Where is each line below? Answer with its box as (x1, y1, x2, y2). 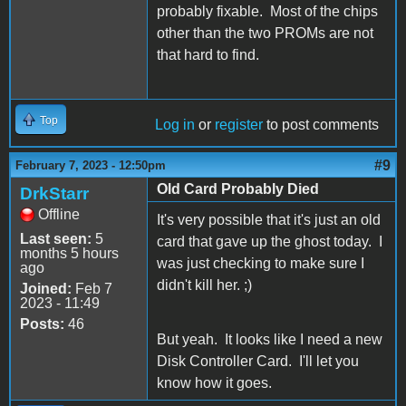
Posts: (20, 315, 64, 332)
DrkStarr (20, 183, 89, 203)
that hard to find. (157, 46, 259, 63)
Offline (38, 206, 80, 222)
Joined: (20, 280, 72, 296)
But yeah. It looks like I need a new (157, 331, 382, 347)
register (215, 116, 263, 132)
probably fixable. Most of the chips (157, 3, 378, 19)
